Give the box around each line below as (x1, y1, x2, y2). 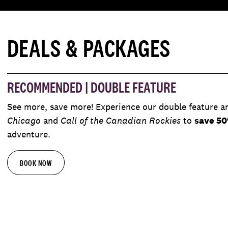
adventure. (7, 128, 50, 140)
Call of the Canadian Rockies (60, 115, 181, 127)
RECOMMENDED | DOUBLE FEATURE (7, 77, 176, 97)
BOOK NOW (20, 158, 52, 169)
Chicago (7, 115, 41, 127)
